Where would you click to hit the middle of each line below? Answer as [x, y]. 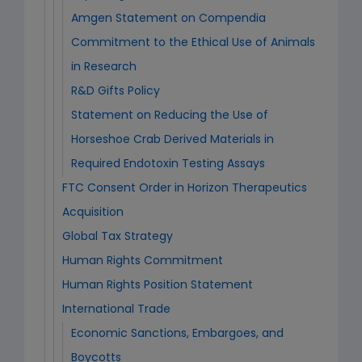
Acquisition [93, 213]
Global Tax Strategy [118, 237]
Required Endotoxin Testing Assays [168, 164]
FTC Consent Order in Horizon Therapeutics [185, 189]
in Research [104, 67]
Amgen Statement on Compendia [168, 19]
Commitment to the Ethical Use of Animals [193, 43]
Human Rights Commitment [143, 261]
